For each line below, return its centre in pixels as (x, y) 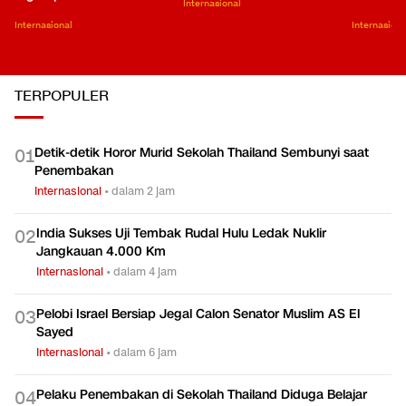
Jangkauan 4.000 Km (101, 252)
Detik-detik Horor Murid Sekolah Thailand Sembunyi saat (202, 153)
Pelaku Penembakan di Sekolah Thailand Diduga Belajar (202, 395)
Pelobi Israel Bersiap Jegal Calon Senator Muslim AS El (198, 314)
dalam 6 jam (145, 353)
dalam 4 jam (145, 272)
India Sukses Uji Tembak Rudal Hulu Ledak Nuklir (181, 234)
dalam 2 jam (143, 191)
